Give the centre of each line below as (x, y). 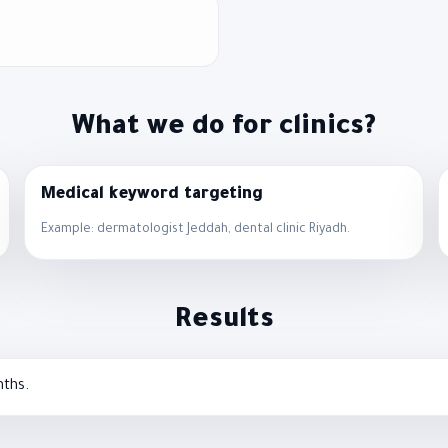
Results (224, 321)
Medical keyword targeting (152, 194)
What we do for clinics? (224, 128)
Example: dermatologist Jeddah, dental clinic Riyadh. (196, 229)
